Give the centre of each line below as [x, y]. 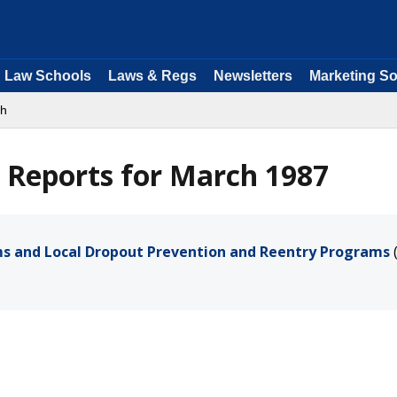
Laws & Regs [152, 76]
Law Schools [48, 76]
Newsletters [253, 76]
